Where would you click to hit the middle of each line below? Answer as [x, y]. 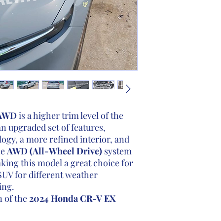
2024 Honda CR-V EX [72, 198]
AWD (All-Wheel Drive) [54, 151]
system [117, 151]
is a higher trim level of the [70, 115]
